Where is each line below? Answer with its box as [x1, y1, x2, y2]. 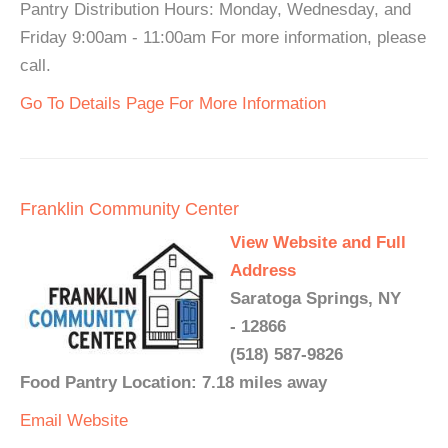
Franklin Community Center [20, 199, 239, 219]
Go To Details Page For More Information [20, 94, 326, 113]
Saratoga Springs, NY [230, 289, 401, 308]
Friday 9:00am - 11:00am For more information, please [20, 28, 426, 47]
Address [230, 261, 296, 280]
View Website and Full [230, 233, 406, 252]
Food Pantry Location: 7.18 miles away [20, 373, 327, 392]
